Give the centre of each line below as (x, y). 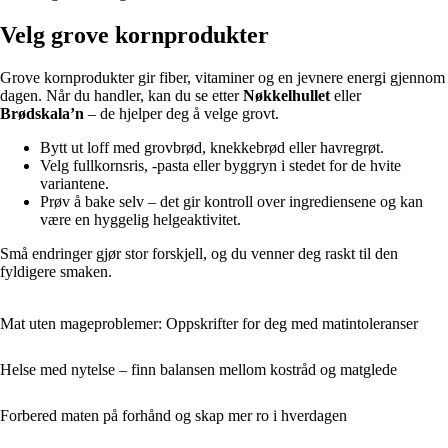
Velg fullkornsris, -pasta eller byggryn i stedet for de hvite (220, 166)
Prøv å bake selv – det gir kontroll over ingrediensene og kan (231, 202)
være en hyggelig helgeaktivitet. (140, 220)
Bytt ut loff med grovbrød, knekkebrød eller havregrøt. (212, 148)
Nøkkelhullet (286, 96)
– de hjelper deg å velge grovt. (181, 114)
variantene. (74, 184)
